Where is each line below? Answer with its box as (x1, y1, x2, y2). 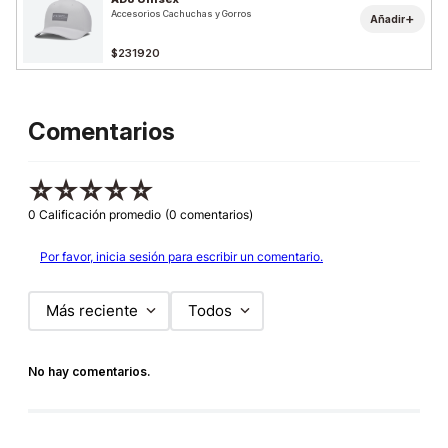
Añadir (370, 12, 405, 25)
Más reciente (46, 301, 138, 321)
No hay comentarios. (28, 363, 151, 379)
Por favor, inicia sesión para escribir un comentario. (40, 248, 323, 264)
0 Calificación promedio (28, 206, 161, 222)
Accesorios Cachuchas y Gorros (111, 8, 252, 20)
